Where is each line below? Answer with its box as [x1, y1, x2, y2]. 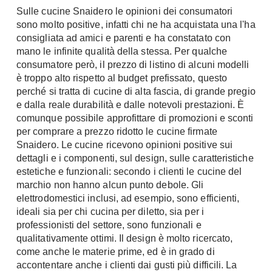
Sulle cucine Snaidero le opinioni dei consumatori [16, 6, 233, 16]
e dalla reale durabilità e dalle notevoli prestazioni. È [16, 100, 245, 110]
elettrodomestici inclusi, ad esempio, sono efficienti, [16, 193, 240, 203]
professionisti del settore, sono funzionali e [16, 220, 202, 230]
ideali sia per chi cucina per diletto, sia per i [16, 206, 204, 217]
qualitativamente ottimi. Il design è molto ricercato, [16, 233, 233, 243]
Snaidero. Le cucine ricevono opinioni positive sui [16, 140, 233, 150]
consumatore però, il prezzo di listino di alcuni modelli [16, 59, 250, 70]
